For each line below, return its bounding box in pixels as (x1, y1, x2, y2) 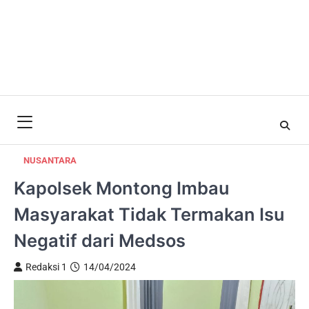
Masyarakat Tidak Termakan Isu (14, 203, 284, 225)
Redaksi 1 (26, 261, 67, 272)
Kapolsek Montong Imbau (14, 177, 229, 199)
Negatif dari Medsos (14, 230, 186, 251)
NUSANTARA (23, 155, 77, 166)
